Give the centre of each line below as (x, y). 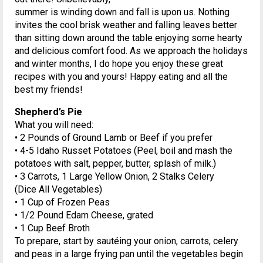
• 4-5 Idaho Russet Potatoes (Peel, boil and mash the (124, 150)
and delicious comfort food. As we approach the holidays (131, 50)
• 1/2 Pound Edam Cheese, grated (84, 215)
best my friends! (49, 89)
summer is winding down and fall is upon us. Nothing (122, 12)
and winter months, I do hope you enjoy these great (119, 63)
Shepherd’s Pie (48, 112)
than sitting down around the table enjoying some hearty (129, 38)
